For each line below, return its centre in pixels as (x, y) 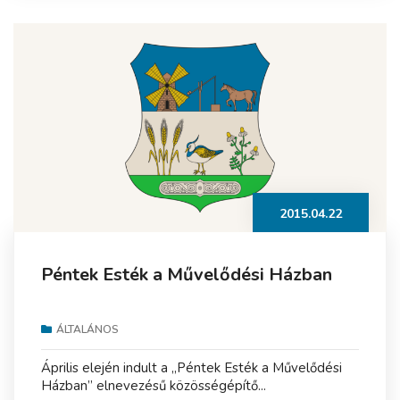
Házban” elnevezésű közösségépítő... (154, 386)
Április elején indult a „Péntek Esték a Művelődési (192, 368)
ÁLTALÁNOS (87, 330)
